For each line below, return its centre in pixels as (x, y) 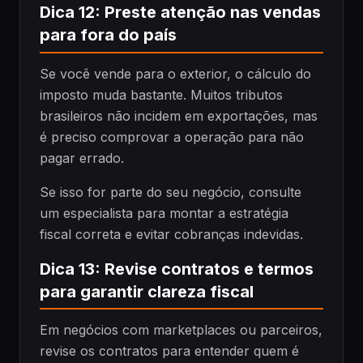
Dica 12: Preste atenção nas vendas (180, 13)
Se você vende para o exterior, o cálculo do (175, 73)
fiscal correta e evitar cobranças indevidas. (171, 234)
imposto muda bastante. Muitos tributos (161, 94)
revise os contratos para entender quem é (169, 351)
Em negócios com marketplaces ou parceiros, (181, 330)
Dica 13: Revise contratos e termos (177, 269)
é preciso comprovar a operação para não (172, 137)
